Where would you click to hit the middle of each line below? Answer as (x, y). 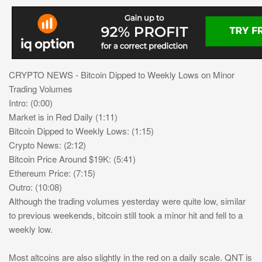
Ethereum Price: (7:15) (52, 173)
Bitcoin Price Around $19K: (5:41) (72, 159)
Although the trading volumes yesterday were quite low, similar (127, 201)
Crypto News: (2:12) (47, 145)
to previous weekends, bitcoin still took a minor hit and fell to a (126, 215)
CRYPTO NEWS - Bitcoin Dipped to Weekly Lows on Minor (122, 75)
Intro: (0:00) (31, 103)
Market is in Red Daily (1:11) (63, 117)
